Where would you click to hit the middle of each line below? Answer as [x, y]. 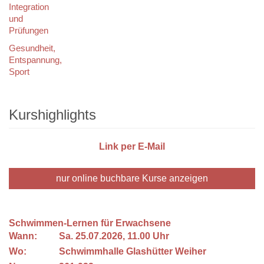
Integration [29, 7]
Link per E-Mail [132, 146]
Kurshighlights [52, 115]
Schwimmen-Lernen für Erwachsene [91, 223]
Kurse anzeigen [174, 178]
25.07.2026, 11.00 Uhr [123, 236]
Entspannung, [35, 60]
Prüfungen [29, 30]
